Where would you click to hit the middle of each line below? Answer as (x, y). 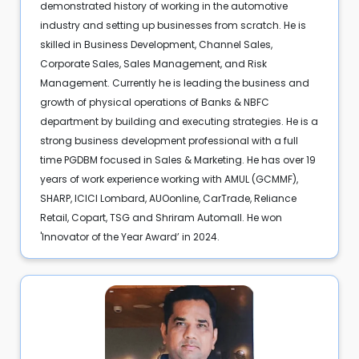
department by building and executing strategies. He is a (179, 122)
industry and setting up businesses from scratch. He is (173, 26)
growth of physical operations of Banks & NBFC (154, 103)
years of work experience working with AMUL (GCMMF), (169, 179)
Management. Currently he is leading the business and (174, 83)
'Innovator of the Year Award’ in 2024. (129, 237)
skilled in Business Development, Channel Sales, (156, 45)
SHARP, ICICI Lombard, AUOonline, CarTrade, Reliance (168, 199)
